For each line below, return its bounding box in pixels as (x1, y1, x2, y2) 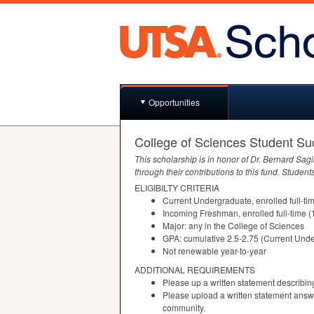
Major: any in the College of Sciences (163, 219, 304, 231)
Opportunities (149, 96, 200, 108)
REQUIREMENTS (187, 264, 255, 275)
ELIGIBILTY (135, 182, 178, 193)
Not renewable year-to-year (163, 245, 266, 257)
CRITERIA (180, 182, 219, 193)
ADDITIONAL (135, 264, 185, 275)
